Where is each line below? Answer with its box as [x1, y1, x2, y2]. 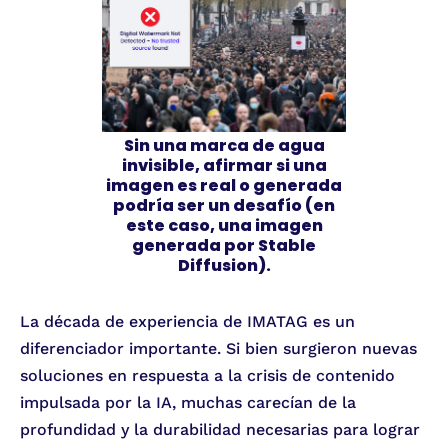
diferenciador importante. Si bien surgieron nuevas [20, 339, 417, 359]
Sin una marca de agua [123, 134, 325, 158]
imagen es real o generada [106, 174, 342, 198]
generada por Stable [132, 234, 316, 258]
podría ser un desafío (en [113, 194, 335, 218]
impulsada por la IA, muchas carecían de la [20, 393, 356, 413]
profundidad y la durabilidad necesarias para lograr [20, 420, 420, 440]
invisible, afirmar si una [121, 154, 327, 178]
